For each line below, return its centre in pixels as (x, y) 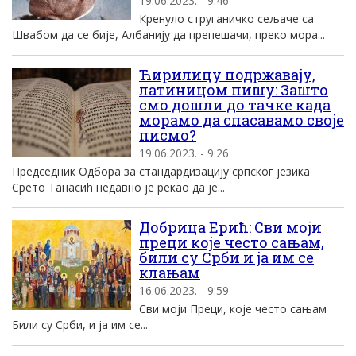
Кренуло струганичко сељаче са (226, 19)
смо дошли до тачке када (235, 105)
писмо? (168, 135)
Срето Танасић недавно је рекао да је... (118, 187)
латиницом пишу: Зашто (234, 90)
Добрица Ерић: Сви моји (230, 227)
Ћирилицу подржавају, (227, 75)
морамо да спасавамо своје (242, 120)
